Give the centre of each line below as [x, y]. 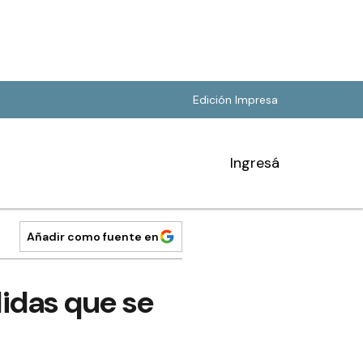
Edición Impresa [235, 100]
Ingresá [255, 163]
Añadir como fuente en [93, 237]
